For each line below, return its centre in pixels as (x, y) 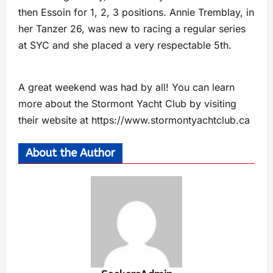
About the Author (70, 153)
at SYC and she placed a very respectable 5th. (125, 45)
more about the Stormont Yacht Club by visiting (127, 103)
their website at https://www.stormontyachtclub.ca (134, 120)
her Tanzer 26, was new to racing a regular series (132, 28)
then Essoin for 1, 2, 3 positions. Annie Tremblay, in (136, 12)
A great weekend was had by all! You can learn (126, 87)
